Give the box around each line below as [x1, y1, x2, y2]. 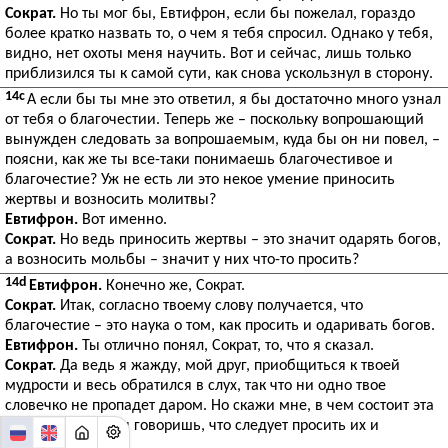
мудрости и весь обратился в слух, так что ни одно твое [5, 378, 386, 394]
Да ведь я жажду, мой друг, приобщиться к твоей [56, 358, 400, 374]
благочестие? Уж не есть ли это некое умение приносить [5, 172, 395, 188]
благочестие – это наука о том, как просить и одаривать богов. [5, 318, 435, 334]
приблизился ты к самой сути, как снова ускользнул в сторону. [5, 66, 433, 82]
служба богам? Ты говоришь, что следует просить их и [5, 418, 379, 434]
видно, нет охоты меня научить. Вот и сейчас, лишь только [5, 46, 411, 62]
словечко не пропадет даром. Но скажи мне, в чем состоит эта [5, 398, 434, 414]
